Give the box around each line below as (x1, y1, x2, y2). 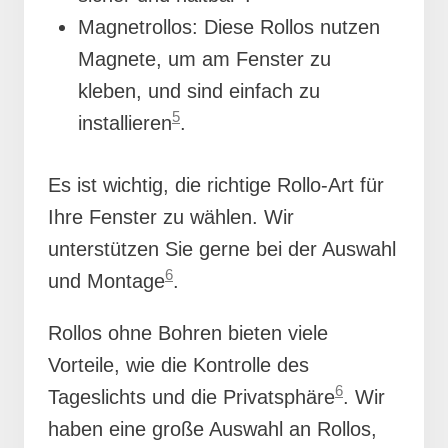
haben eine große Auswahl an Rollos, (48, 417, 377, 440)
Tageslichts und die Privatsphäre (48, 385, 335, 408)
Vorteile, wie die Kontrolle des (48, 353, 309, 376)
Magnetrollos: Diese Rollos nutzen (78, 15, 380, 38)
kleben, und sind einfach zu (78, 79, 320, 102)
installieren (78, 111, 172, 134)
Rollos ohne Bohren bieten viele (48, 321, 328, 344)
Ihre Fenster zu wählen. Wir (48, 205, 294, 228)
